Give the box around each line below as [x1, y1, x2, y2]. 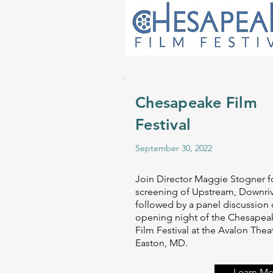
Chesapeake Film [135, 93, 257, 112]
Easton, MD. [135, 237, 190, 249]
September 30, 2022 [135, 143, 212, 154]
